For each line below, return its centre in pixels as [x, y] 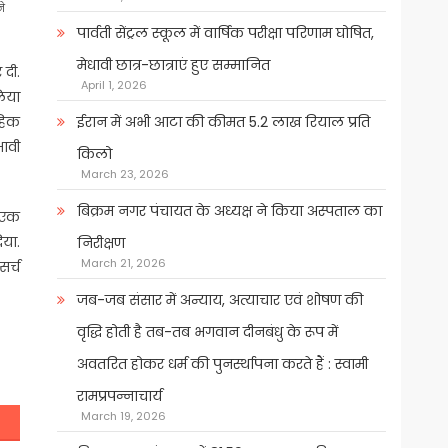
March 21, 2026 [123, 263]
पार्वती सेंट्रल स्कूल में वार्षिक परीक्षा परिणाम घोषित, [225, 33]
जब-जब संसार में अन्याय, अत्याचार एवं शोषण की [219, 300]
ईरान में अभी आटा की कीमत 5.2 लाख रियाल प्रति [223, 122]
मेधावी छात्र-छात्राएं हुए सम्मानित [173, 65]
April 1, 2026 [113, 85]
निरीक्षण [100, 243]
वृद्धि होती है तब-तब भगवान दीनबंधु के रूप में [207, 332]
